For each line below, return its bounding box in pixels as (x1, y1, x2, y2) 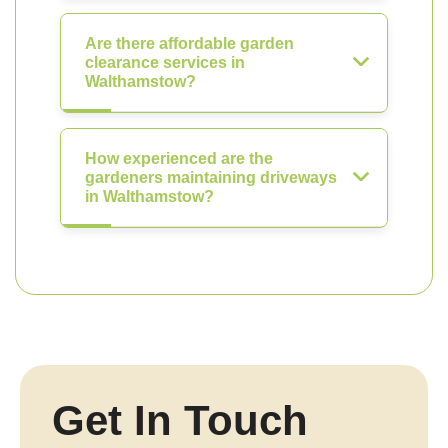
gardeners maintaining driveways (85, 169, 337, 186)
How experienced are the (85, 150, 273, 167)
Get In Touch (52, 397, 308, 444)
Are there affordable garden (85, 35, 294, 52)
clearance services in (85, 54, 245, 71)
